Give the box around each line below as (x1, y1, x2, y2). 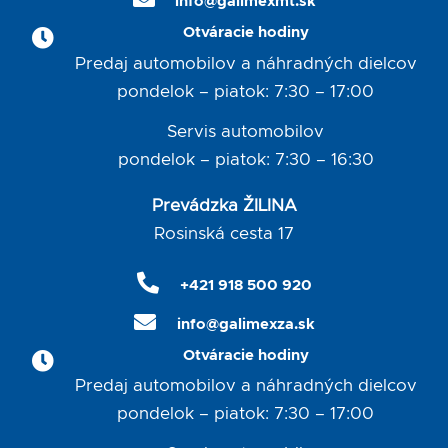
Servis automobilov (167, 122, 325, 140)
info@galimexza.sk (176, 317, 315, 333)
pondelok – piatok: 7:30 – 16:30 (117, 150, 374, 168)
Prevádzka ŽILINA (151, 197, 297, 215)
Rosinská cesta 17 (154, 225, 294, 243)
